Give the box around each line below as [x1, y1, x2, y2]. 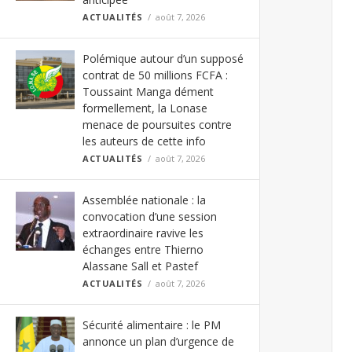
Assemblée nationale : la [82, 192, 206, 207]
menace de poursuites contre [82, 117, 232, 132]
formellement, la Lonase [82, 101, 207, 115]
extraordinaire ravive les [82, 225, 203, 240]
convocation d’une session [82, 209, 217, 224]
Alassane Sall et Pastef [82, 258, 198, 273]
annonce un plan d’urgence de [82, 334, 234, 349]
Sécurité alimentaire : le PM [82, 317, 221, 332]
